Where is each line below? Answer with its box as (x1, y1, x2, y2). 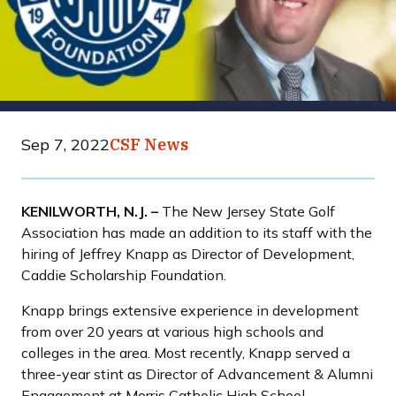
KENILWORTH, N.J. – (21, 202, 158, 220)
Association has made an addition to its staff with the (21, 223, 372, 241)
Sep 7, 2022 (21, 133, 110, 155)
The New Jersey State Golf (158, 202, 335, 220)
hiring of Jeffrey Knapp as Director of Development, (21, 244, 354, 263)
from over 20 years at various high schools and (21, 322, 324, 340)
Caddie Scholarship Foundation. (21, 265, 226, 284)
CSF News (110, 133, 188, 155)
